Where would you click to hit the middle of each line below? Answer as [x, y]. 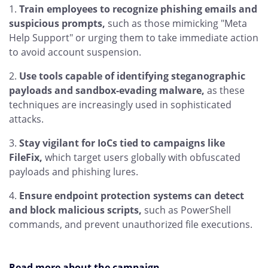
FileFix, [26, 157]
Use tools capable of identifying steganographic [132, 76]
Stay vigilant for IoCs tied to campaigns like [122, 143]
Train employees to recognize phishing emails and [138, 9]
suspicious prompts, [57, 23]
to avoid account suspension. [75, 52]
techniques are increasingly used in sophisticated [120, 104]
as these [225, 90]
